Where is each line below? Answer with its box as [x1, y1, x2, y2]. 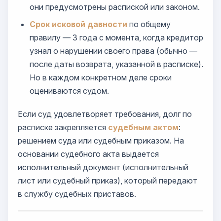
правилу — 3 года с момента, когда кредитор [30, 33, 203, 42]
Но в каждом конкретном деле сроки [30, 73, 172, 82]
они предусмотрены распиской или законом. [30, 2, 200, 12]
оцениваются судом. [30, 86, 109, 96]
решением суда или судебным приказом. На [18, 136, 184, 146]
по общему [127, 19, 171, 29]
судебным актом [108, 122, 179, 132]
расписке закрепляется [18, 122, 108, 132]
